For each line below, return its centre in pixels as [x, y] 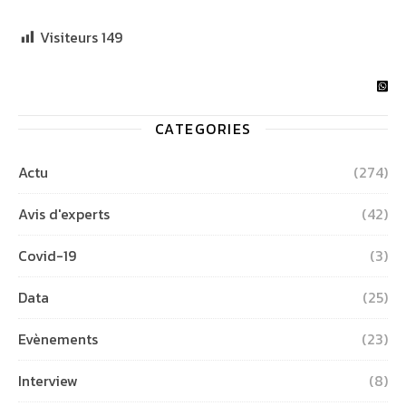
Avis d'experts [64, 213]
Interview [48, 380]
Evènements [58, 338]
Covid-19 [47, 255]
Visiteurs [69, 37]
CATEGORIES [203, 128]
